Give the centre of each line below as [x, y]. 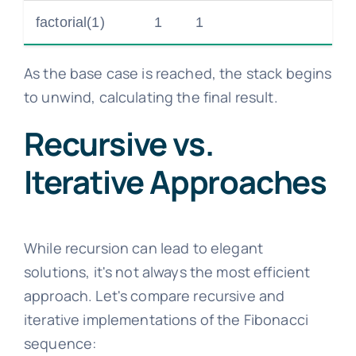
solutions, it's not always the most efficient [167, 272]
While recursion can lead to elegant [143, 248]
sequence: [60, 344]
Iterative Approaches [175, 182]
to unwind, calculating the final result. [151, 97]
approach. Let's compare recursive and [154, 296]
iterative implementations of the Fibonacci [166, 320]
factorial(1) [70, 23]
